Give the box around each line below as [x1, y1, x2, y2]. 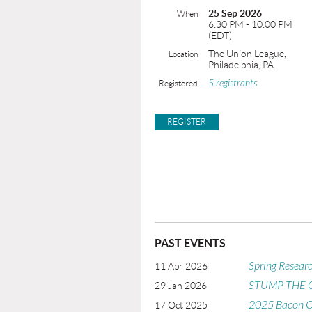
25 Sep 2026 [208, 8, 262, 19]
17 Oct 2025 [155, 299, 208, 311]
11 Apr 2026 [155, 260, 208, 272]
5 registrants [208, 77, 257, 89]
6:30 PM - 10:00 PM [208, 19, 292, 30]
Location [169, 49, 198, 58]
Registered [159, 79, 198, 88]
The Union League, [208, 48, 286, 59]
